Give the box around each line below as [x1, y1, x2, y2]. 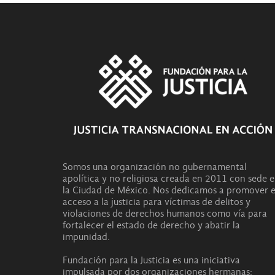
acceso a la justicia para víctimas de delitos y [63, 196, 250, 207]
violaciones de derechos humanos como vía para [63, 207, 267, 219]
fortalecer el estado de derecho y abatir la [63, 219, 240, 231]
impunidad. [63, 231, 110, 242]
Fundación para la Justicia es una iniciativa [63, 254, 240, 266]
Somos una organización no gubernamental [63, 161, 247, 172]
